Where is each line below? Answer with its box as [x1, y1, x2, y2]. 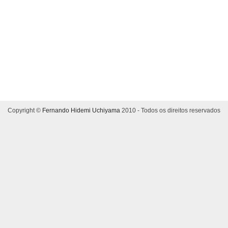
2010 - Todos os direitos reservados [122, 107, 220, 114]
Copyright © [8, 107, 42, 114]
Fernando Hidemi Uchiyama [42, 107, 122, 114]
